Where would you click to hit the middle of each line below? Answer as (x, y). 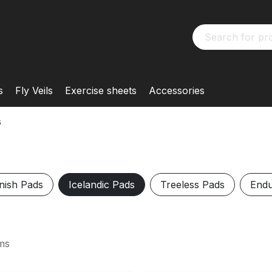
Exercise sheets (101, 90)
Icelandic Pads (102, 185)
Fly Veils (34, 90)
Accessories (177, 90)
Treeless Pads (192, 185)
